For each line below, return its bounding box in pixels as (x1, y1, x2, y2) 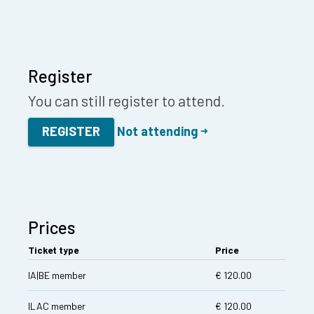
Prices (28, 217, 76, 238)
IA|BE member (28, 268, 87, 281)
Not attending (117, 123, 198, 139)
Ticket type (28, 243, 79, 256)
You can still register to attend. (28, 90, 226, 109)
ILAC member (28, 299, 86, 312)
